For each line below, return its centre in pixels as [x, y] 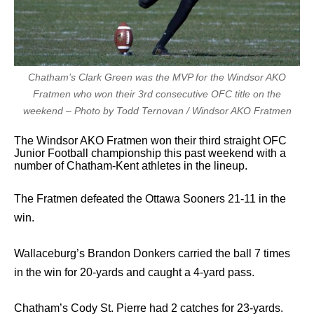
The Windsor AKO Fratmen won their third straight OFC [150, 140]
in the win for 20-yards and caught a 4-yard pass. [134, 272]
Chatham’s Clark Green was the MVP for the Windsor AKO [157, 77]
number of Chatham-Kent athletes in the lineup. [131, 165]
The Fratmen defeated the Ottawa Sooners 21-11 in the [150, 198]
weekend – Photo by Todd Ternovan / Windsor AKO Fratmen [157, 111]
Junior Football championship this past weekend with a [150, 153]
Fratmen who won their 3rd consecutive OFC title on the [157, 94]
